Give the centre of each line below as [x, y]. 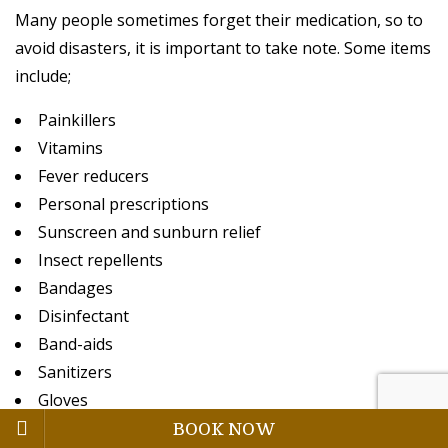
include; [43, 76]
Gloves [63, 400]
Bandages [75, 288]
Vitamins [70, 148]
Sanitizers [75, 372]
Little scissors [89, 428]
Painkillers [77, 120]
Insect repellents [100, 260]
